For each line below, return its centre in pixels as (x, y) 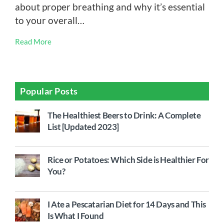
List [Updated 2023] (83, 127)
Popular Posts (49, 91)
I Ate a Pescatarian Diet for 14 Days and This (127, 204)
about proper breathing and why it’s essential (110, 7)
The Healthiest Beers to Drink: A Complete (124, 115)
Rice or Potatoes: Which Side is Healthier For (128, 160)
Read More (33, 41)
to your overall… (50, 20)
